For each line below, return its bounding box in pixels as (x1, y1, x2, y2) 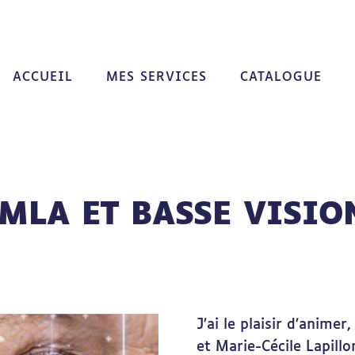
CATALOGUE (239, 71, 322, 84)
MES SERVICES (105, 71, 207, 84)
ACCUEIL (12, 71, 73, 84)
